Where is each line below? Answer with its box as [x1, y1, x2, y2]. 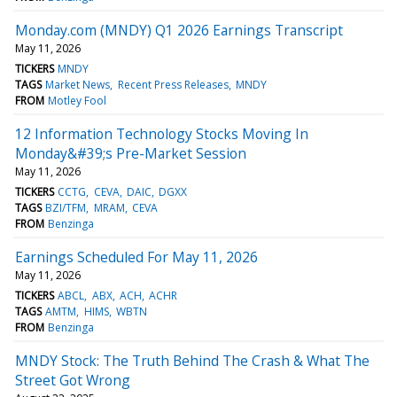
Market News [45, 76, 111, 92]
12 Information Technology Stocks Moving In [15, 123, 308, 144]
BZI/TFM [45, 199, 87, 215]
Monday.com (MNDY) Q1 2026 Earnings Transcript [15, 19, 343, 40]
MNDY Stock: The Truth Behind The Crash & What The [15, 350, 370, 370]
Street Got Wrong [15, 370, 130, 390]
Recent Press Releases [117, 76, 229, 92]
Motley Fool [48, 92, 107, 108]
